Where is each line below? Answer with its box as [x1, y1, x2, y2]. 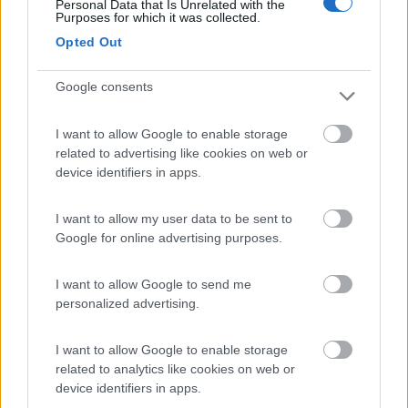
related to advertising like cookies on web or [56, 146, 308, 160]
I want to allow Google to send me [56, 277, 251, 291]
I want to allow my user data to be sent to [56, 211, 292, 226]
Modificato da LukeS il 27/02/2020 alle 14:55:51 [14, 319, 258, 333]
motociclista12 [79, 351, 181, 370]
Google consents [56, 79, 153, 94]
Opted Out [56, 35, 123, 49]
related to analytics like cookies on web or [56, 362, 295, 376]
